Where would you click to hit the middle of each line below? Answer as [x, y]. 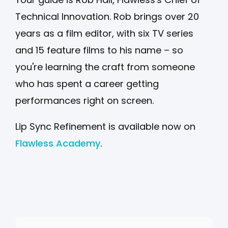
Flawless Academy [58, 143]
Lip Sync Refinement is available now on [105, 126]
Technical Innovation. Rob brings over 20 [107, 16]
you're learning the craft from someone [105, 67]
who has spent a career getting [87, 83]
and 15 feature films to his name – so [99, 50]
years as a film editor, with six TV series [104, 33]
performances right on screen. [84, 100]
